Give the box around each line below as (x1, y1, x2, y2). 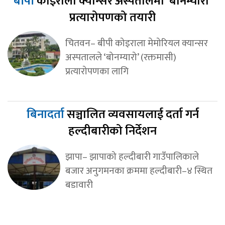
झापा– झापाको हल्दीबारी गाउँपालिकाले (65, 148, 199, 165)
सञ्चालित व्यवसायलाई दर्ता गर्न (66, 104, 199, 125)
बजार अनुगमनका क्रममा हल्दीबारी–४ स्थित (65, 162, 212, 179)
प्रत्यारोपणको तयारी (69, 7, 156, 28)
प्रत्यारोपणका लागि (65, 63, 129, 79)
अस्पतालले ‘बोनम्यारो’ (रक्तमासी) (65, 49, 176, 65)
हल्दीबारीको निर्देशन (68, 121, 157, 141)
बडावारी (65, 176, 93, 193)
